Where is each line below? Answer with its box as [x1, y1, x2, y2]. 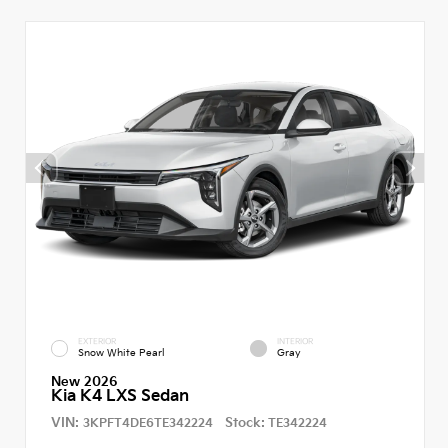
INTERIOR [277, 336, 313, 346]
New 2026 [51, 373, 118, 390]
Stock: [225, 414, 265, 431]
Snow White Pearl [78, 347, 165, 360]
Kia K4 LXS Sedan [51, 386, 189, 406]
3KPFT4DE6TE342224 [83, 415, 213, 431]
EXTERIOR [78, 336, 116, 346]
